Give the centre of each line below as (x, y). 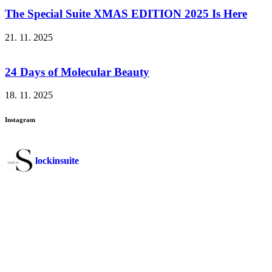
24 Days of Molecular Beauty (77, 72)
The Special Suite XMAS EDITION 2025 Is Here (126, 14)
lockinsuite (57, 161)
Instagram (20, 120)
